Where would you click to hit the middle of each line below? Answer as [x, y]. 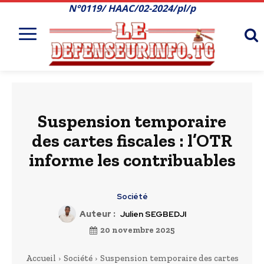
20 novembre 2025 [137, 230]
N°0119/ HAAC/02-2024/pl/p [132, 8]
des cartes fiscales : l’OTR [132, 141]
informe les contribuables [132, 161]
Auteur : [97, 214]
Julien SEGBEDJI [153, 214]
